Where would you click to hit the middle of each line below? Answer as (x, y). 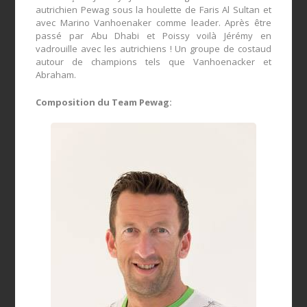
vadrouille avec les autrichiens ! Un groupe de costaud (153, 48)
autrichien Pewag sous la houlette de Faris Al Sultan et (153, 9)
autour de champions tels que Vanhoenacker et (153, 61)
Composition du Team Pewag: (104, 102)
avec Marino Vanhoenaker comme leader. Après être (153, 22)
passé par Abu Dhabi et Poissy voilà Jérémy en (153, 35)
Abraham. (56, 74)
